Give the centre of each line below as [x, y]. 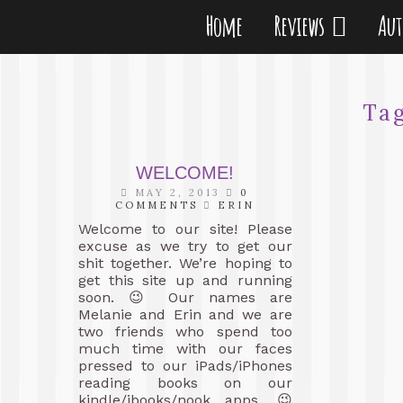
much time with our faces [185, 349]
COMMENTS [157, 205]
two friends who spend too [185, 331]
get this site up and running [185, 280]
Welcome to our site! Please [185, 229]
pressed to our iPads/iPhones [185, 366]
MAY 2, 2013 [178, 193]
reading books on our [185, 383]
